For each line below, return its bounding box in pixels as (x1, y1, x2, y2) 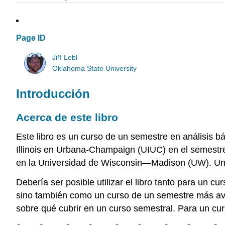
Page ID (16, 34, 46, 43)
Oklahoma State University (52, 64, 137, 72)
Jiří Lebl (52, 53, 78, 61)
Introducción (16, 87, 90, 101)
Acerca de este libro (16, 111, 118, 124)
